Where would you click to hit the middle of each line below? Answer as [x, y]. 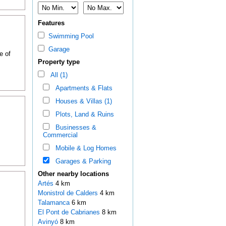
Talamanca [54, 203]
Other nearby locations [73, 174]
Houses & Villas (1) [81, 101]
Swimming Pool [69, 36]
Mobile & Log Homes [84, 148]
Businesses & [74, 128]
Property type [59, 62]
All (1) [57, 75]
